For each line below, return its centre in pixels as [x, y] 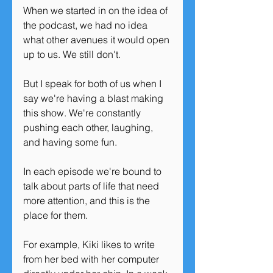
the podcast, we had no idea [87, 25]
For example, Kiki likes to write [90, 244]
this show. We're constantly [83, 113]
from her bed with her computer [92, 259]
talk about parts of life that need [92, 186]
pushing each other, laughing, [89, 127]
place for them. [57, 215]
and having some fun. [71, 142]
